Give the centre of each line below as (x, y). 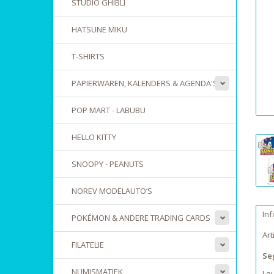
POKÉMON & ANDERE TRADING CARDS (141, 218)
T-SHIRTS (88, 56)
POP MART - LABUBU (109, 110)
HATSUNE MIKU (99, 29)
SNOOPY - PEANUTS (108, 164)
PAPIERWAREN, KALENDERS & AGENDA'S (145, 83)
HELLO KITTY (94, 137)
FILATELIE (88, 245)
